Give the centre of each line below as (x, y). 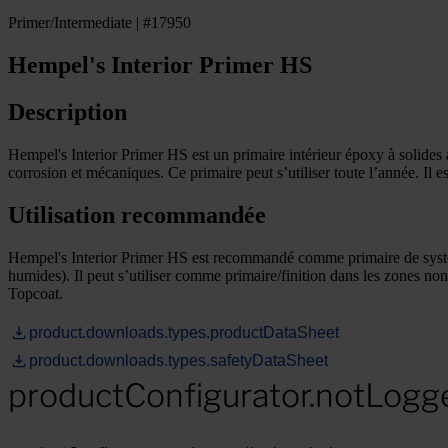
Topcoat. (35, 293)
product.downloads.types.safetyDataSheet (178, 360)
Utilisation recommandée (137, 214)
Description (67, 111)
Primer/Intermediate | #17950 (99, 22)
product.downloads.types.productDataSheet (184, 332)
